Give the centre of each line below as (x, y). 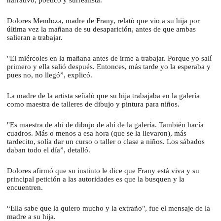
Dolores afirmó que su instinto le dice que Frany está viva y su (103, 171)
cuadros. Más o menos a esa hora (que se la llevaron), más (97, 133)
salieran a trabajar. (36, 38)
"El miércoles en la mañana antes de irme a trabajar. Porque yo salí (109, 58)
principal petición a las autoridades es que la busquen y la (96, 179)
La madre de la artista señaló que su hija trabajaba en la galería (103, 96)
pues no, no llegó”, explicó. (51, 75)
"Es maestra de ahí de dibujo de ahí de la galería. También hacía (105, 125)
